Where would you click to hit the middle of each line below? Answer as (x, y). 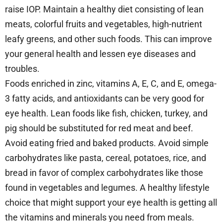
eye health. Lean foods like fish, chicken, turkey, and (106, 113)
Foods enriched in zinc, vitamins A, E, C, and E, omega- (111, 84)
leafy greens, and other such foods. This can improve (109, 39)
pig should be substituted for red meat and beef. (99, 128)
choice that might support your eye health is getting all (111, 203)
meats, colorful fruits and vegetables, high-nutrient (104, 24)
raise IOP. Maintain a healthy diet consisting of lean (104, 9)
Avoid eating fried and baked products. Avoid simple (107, 143)
